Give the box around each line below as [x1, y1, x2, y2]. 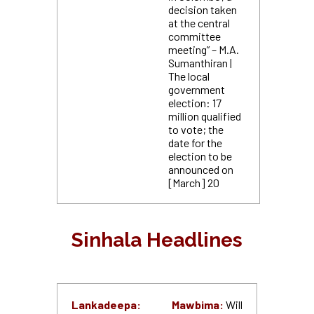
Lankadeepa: [71, 298, 141, 311]
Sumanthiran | [168, 56, 232, 69]
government [168, 83, 225, 96]
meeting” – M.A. [168, 43, 239, 56]
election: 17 [168, 96, 221, 109]
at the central [168, 16, 230, 29]
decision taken [168, 3, 237, 16]
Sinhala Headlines [71, 228, 243, 252]
